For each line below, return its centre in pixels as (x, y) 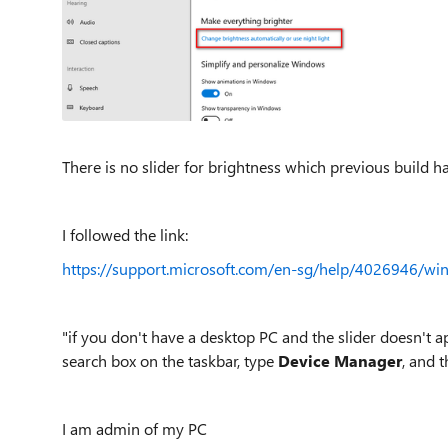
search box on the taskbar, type (170, 360)
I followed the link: (127, 234)
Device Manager (340, 360)
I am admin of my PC (134, 428)
